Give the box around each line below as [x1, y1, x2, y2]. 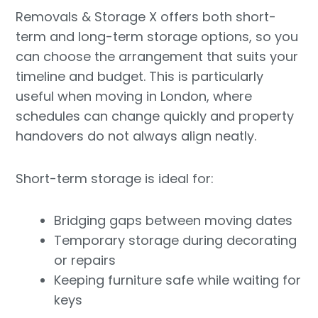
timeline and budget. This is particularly [16, 67, 264, 86]
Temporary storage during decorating [54, 231, 297, 250]
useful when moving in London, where [16, 87, 253, 106]
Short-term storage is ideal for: [16, 169, 214, 187]
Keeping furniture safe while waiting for [54, 271, 302, 290]
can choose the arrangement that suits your [16, 48, 299, 66]
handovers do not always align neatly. [16, 127, 257, 146]
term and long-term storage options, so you [16, 28, 299, 46]
